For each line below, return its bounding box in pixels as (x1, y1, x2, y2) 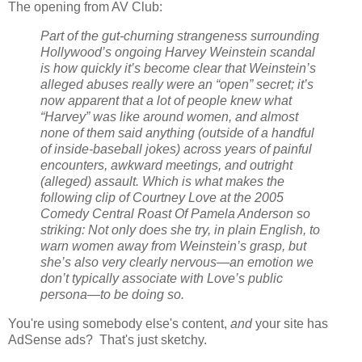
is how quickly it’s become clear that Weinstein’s (40, 61, 316, 75)
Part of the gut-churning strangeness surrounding (40, 28, 319, 43)
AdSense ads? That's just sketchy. (8, 332, 207, 347)
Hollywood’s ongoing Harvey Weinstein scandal (40, 44, 315, 59)
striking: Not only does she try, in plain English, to (40, 222, 320, 237)
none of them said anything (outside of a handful (40, 125, 314, 140)
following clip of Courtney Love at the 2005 (40, 190, 284, 204)
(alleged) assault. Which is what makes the (40, 174, 284, 188)
